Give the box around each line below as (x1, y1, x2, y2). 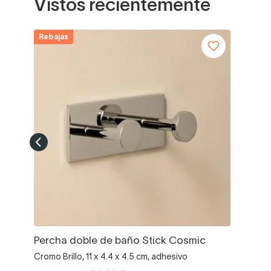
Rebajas (39, 33, 69, 41)
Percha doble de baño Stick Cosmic (34, 236, 206, 246)
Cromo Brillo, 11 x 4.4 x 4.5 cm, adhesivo (34, 253, 188, 261)
